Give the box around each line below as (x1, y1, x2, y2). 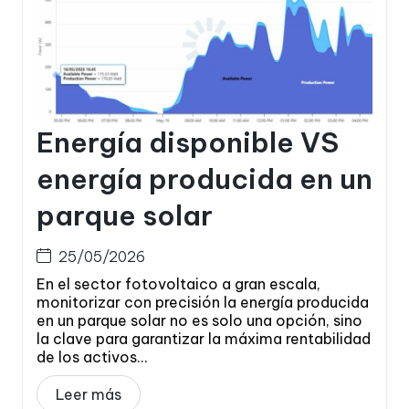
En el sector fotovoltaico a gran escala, (37, 274, 320, 293)
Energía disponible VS (37, 124, 339, 160)
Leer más (56, 384, 121, 404)
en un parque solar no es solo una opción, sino (37, 310, 362, 330)
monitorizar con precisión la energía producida (37, 292, 369, 311)
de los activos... (37, 347, 148, 366)
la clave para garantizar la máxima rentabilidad (37, 329, 371, 348)
